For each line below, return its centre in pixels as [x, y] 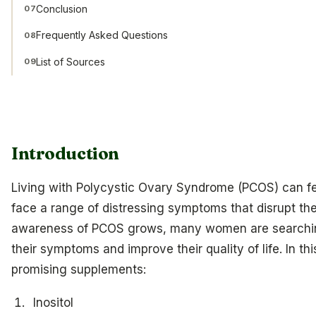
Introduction [65, 153]
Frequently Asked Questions [102, 35]
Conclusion [62, 8]
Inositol [53, 303]
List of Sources [71, 62]
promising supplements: [79, 269]
